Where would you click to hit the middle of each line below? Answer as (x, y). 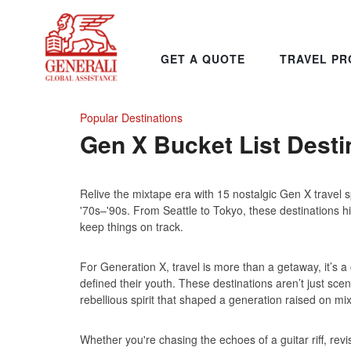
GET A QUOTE (203, 58)
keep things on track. (132, 226)
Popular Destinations (131, 118)
